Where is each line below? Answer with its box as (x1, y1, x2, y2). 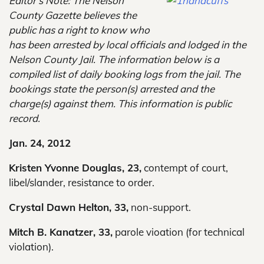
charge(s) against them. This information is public (9, 97, 232, 110)
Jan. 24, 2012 (9, 137, 71, 149)
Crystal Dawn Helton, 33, (9, 201, 128, 213)
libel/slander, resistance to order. (9, 176, 154, 189)
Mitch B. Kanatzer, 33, (9, 226, 113, 238)
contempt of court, (141, 161, 228, 174)
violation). (9, 240, 54, 253)
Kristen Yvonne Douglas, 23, (9, 161, 141, 174)
